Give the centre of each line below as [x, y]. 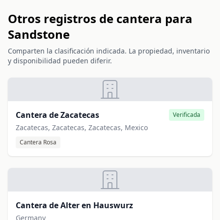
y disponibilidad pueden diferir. [60, 61]
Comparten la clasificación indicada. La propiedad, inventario [109, 51]
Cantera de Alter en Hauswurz [74, 205]
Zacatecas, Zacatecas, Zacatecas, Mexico [82, 127]
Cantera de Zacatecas [57, 115]
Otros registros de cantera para [100, 18]
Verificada [187, 115]
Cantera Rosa [38, 142]
